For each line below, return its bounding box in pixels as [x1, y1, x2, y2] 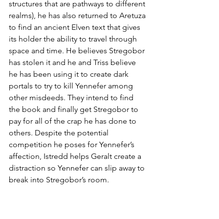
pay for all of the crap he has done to [9, 116, 138, 126]
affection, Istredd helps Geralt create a [9, 151, 143, 161]
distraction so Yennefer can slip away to [9, 163, 147, 173]
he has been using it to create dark [9, 69, 131, 79]
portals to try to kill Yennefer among [9, 81, 135, 90]
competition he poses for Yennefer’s [9, 139, 136, 149]
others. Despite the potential [9, 128, 110, 137]
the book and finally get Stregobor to [9, 104, 140, 114]
